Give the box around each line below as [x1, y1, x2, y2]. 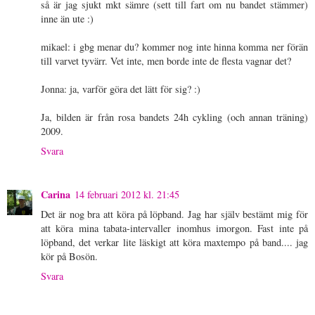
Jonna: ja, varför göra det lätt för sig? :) [41, 82, 200, 96]
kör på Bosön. [41, 249, 98, 263]
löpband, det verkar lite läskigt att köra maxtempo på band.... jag [41, 235, 308, 249]
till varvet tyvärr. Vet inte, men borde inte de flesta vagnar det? [41, 53, 291, 67]
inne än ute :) [41, 11, 94, 25]
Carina [41, 186, 70, 202]
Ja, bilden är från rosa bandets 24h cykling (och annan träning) [41, 110, 308, 124]
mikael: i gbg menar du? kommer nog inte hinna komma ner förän [41, 39, 308, 53]
